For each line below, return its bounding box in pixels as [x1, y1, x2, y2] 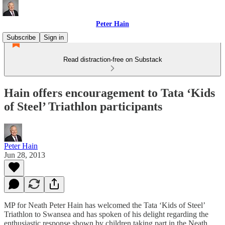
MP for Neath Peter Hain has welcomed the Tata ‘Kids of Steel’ [4, 200, 205, 209]
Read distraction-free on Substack [63, 56, 162, 63]
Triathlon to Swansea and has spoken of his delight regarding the [4, 209, 208, 218]
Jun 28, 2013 [4, 150, 45, 159]
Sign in [44, 34, 64, 41]
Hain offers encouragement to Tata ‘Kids [4, 86, 215, 99]
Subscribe [7, 34, 36, 41]
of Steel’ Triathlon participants [4, 99, 162, 113]
